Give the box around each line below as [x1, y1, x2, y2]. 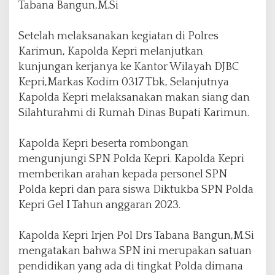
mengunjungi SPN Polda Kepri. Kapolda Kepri [18, 152, 244, 165]
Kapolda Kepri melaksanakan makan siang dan [18, 91, 250, 104]
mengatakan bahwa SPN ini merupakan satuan [18, 244, 252, 257]
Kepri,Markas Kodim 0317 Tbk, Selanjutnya [18, 76, 229, 88]
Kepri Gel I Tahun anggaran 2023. [18, 198, 180, 211]
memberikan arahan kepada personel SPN [18, 168, 227, 180]
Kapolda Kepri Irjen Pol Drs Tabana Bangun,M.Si [18, 229, 254, 242]
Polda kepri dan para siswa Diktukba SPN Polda [18, 183, 254, 196]
